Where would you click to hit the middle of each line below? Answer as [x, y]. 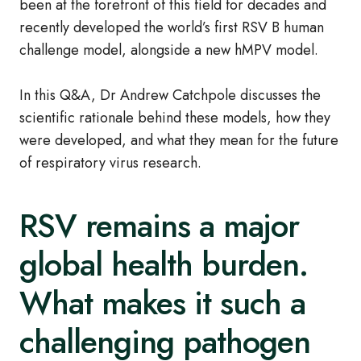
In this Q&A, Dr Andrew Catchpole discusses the [170, 95]
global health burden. [164, 265]
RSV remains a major [159, 226]
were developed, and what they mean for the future [179, 141]
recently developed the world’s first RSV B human [172, 28]
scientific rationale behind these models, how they [175, 118]
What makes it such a [162, 303]
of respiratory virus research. [110, 163]
